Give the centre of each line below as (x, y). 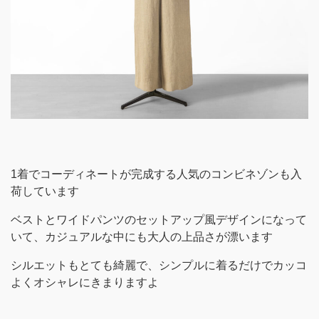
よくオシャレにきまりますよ (85, 282)
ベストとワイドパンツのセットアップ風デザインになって (159, 220)
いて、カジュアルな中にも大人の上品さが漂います (142, 237)
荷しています (45, 191)
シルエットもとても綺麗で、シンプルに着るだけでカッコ (159, 265)
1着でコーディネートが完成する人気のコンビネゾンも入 (156, 174)
